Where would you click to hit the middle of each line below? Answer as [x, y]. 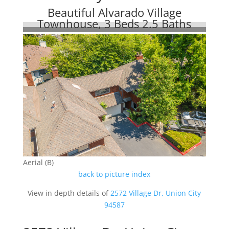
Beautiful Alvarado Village [114, 12]
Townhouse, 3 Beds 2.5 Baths [114, 24]
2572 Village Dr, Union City [156, 193]
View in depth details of [69, 193]
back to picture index [114, 174]
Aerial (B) [38, 162]
